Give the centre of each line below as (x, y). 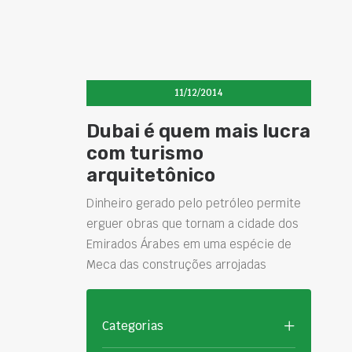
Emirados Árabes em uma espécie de (189, 244)
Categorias (133, 326)
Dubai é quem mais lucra (198, 131)
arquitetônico (151, 175)
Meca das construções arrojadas (176, 264)
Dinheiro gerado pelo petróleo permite (194, 203)
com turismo (145, 153)
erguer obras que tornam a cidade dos (192, 224)
